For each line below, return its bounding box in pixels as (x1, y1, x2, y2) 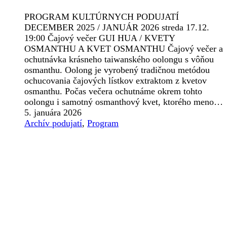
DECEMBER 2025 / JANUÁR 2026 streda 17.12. (24, 22, 209, 32)
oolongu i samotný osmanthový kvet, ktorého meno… (24, 96, 223, 107)
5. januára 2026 (24, 107, 82, 118)
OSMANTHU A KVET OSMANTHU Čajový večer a (24, 43, 223, 54)
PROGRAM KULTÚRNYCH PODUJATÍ (24, 11, 179, 22)
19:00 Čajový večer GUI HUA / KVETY (24, 32, 175, 43)
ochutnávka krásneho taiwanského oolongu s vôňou (24, 54, 214, 64)
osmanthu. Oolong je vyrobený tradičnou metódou (24, 64, 210, 75)
